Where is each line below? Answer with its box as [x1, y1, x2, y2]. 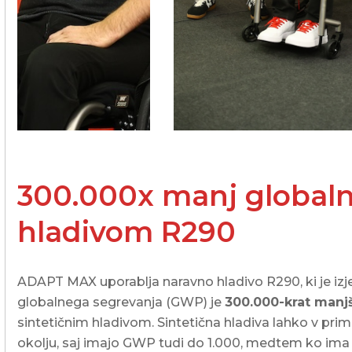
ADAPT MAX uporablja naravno [17, 274, 218, 290]
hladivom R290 [17, 214, 236, 250]
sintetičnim [17, 315, 93, 331]
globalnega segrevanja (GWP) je [17, 295, 225, 310]
